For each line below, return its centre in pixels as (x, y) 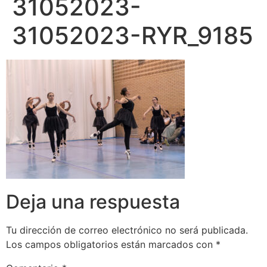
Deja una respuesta (93, 202)
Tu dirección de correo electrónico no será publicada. (127, 230)
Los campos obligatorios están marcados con (111, 245)
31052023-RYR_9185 (133, 35)
